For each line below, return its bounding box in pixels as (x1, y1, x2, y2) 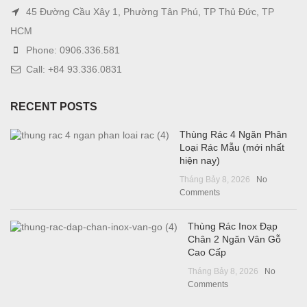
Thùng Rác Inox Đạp (188, 220, 278, 232)
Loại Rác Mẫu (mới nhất (180, 141, 284, 153)
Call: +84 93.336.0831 (23, 63, 122, 75)
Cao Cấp (188, 246, 226, 258)
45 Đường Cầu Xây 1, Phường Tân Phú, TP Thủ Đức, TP (23, 5, 274, 17)
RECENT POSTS (10, 100, 97, 112)
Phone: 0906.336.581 (23, 44, 120, 56)
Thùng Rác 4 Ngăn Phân (180, 128, 287, 140)
